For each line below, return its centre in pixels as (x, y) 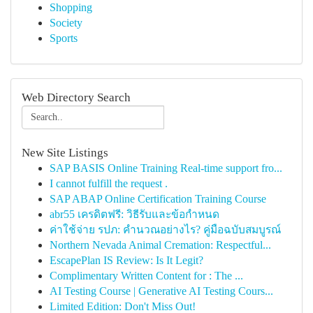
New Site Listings (65, 153)
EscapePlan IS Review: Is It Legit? (126, 260)
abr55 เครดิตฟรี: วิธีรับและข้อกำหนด (134, 214)
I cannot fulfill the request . (109, 183)
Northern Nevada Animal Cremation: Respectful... (160, 245)
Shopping (71, 7)
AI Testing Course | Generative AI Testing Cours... (161, 291)
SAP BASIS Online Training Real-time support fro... (166, 168)
